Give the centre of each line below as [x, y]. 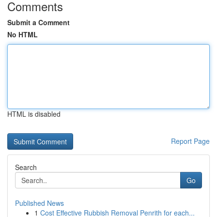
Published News [39, 203]
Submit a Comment [39, 22]
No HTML [23, 34]
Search [26, 167]
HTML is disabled [34, 114]
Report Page [190, 141]
